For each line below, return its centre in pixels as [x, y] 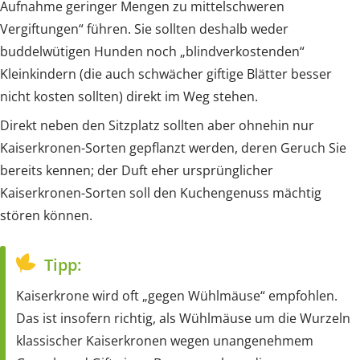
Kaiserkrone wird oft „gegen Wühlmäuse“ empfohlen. [177, 295]
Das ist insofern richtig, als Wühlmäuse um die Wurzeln [183, 318]
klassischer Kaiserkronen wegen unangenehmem [165, 340]
